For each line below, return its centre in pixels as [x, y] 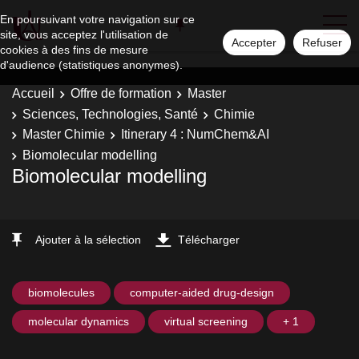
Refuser [322, 42]
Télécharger [209, 240]
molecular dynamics [79, 321]
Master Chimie [64, 134]
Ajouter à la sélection [88, 240]
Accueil [33, 93]
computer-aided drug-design [202, 292]
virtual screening [206, 321]
